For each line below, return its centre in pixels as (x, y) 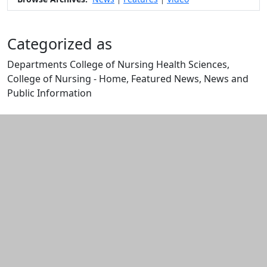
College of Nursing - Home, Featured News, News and (128, 79)
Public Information (49, 93)
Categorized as (60, 44)
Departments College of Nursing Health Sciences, (118, 65)
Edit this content (44, 107)
